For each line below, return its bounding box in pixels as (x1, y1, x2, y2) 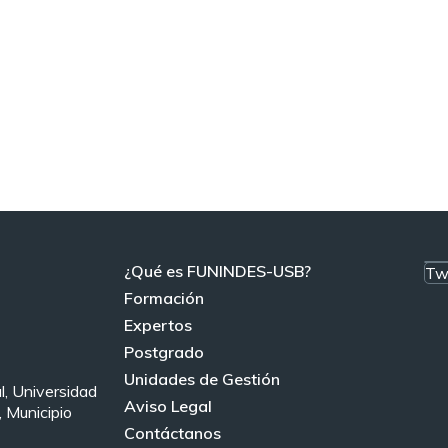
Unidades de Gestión (123, 369, 280, 389)
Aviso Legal (123, 396, 212, 416)
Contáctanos (123, 423, 221, 443)
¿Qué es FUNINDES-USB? (123, 261, 311, 281)
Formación (123, 288, 204, 308)
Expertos (123, 315, 192, 335)
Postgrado (123, 342, 204, 362)
